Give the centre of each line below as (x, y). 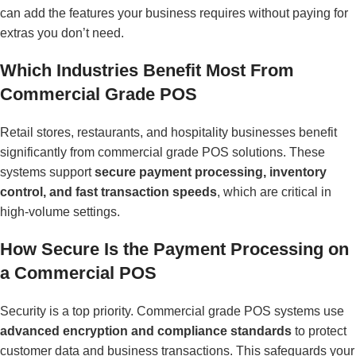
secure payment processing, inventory (211, 172)
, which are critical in (274, 192)
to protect (319, 331)
